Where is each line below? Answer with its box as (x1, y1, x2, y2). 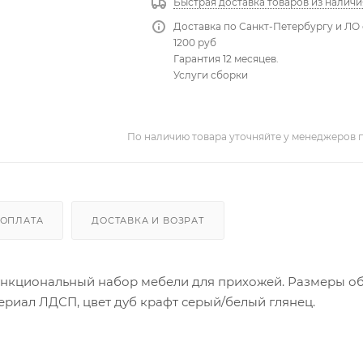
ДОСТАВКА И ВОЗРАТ (92, 215, 204, 227)
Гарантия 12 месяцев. (173, 53, 280, 66)
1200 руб (173, 36, 217, 49)
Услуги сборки (173, 69, 249, 82)
